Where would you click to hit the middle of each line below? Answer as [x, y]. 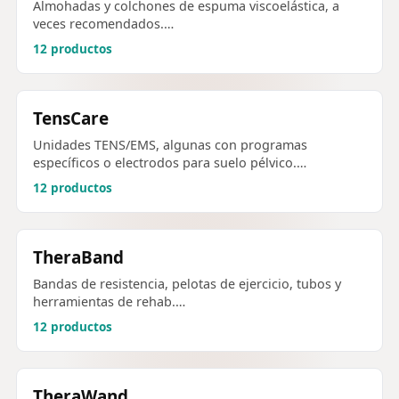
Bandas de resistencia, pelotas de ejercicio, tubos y [187, 284]
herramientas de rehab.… [109, 302]
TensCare [71, 119]
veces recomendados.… [103, 24]
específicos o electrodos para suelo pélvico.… [170, 163]
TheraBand [78, 258]
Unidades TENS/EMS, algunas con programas [170, 145]
